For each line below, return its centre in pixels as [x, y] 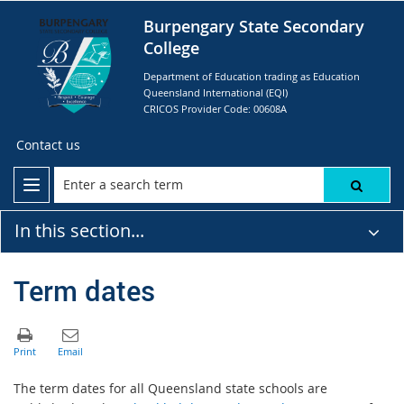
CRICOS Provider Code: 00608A [215, 109]
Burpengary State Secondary [254, 26]
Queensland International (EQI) [216, 92]
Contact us [48, 145]
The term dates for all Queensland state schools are [170, 388]
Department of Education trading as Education [252, 76]
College [171, 48]
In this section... [79, 230]
